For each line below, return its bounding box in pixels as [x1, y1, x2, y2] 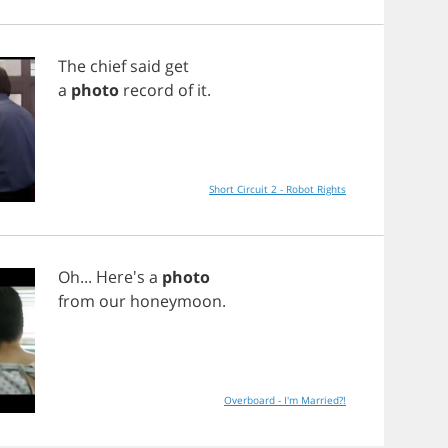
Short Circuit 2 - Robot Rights [209, 182, 346, 196]
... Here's [80, 266, 149, 288]
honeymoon [130, 290, 222, 312]
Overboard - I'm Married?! [224, 393, 346, 407]
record [123, 79, 174, 101]
